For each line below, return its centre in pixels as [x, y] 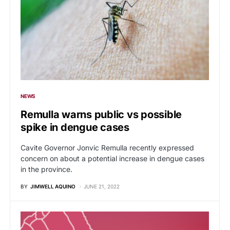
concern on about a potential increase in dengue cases [112, 159]
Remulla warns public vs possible [101, 115]
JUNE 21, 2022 [102, 187]
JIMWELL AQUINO [53, 187]
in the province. [46, 169]
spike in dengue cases [75, 128]
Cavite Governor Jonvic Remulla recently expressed [107, 148]
